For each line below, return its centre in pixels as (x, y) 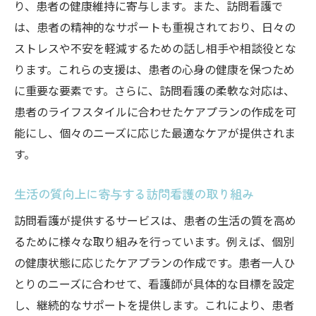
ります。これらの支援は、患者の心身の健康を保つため (154, 69)
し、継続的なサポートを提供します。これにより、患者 (154, 305)
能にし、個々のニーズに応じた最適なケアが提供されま (155, 133)
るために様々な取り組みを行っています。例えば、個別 (154, 241)
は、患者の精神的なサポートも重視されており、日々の (155, 27)
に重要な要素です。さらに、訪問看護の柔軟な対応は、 (154, 90)
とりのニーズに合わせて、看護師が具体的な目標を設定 (154, 284)
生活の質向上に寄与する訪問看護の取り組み (134, 194)
